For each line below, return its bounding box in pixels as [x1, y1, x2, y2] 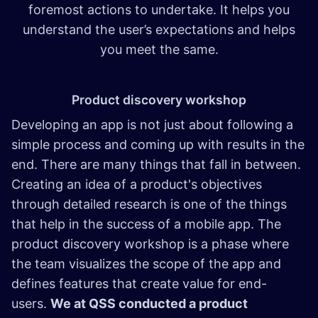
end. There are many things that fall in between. [11, 157, 301, 172]
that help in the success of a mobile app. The [11, 216, 281, 232]
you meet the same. [99, 42, 219, 57]
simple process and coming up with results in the [11, 137, 305, 153]
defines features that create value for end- [11, 276, 267, 292]
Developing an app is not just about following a [11, 117, 293, 133]
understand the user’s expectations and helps [23, 22, 295, 38]
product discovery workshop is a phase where [11, 236, 289, 252]
